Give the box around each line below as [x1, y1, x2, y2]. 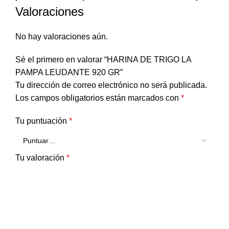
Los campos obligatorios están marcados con [15, 93, 181, 102]
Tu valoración [15, 153, 66, 162]
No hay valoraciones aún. [15, 32, 108, 41]
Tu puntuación [15, 116, 69, 125]
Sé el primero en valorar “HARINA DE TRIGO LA [15, 55, 191, 64]
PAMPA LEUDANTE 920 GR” [15, 67, 123, 77]
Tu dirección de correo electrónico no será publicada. [15, 80, 207, 89]
